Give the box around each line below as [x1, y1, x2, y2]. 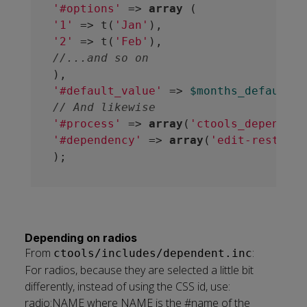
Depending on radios [25, 231, 137, 245]
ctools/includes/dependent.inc [53, 247, 252, 260]
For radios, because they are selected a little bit [25, 262, 254, 278]
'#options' [52, 2, 121, 15]
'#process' [52, 117, 121, 130]
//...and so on [52, 51, 149, 64]
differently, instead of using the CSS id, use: [25, 279, 230, 294]
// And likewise [52, 101, 156, 114]
